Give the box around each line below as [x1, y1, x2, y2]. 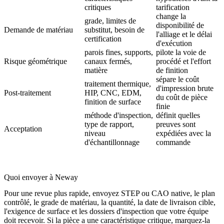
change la [156, 11, 186, 20]
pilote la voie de [156, 47, 206, 56]
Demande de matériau [4, 25, 73, 34]
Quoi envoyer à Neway [4, 172, 78, 181]
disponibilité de [156, 20, 204, 29]
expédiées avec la [156, 128, 211, 137]
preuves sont [156, 119, 195, 128]
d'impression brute [156, 83, 213, 92]
